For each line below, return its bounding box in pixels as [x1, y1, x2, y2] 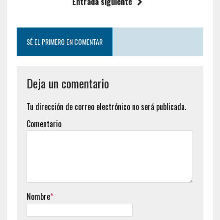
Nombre [26, 190, 50, 202]
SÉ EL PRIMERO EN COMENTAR [26, 36, 103, 47]
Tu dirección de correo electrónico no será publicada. [26, 100, 186, 112]
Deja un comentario [26, 74, 109, 92]
